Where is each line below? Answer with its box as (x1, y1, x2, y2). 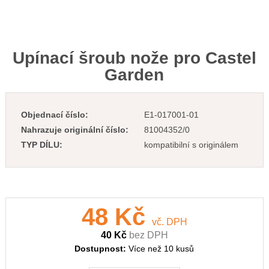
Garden (104, 65, 165, 84)
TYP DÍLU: (20, 140, 62, 150)
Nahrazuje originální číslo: (20, 125, 128, 134)
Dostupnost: (74, 244, 129, 253)
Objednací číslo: (20, 110, 88, 119)
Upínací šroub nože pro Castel (12, 49, 256, 67)
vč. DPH (151, 217, 187, 227)
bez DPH (128, 230, 168, 240)
